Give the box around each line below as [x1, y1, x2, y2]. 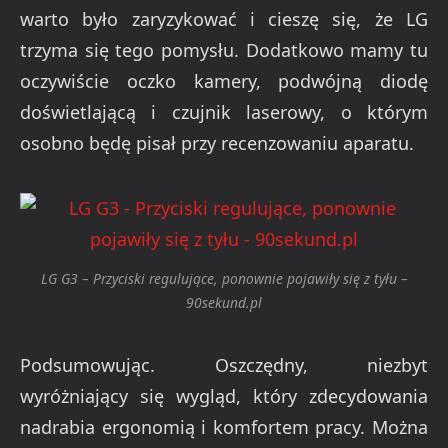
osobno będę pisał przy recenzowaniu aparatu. [20, 131, 414, 156]
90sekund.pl [186, 292, 262, 312]
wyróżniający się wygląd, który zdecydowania [20, 384, 428, 409]
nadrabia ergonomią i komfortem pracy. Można [20, 415, 428, 440]
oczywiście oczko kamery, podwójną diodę [20, 69, 428, 94]
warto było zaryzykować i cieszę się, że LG [20, 7, 428, 32]
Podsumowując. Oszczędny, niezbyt [20, 353, 428, 378]
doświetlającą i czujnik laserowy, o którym [20, 100, 428, 125]
